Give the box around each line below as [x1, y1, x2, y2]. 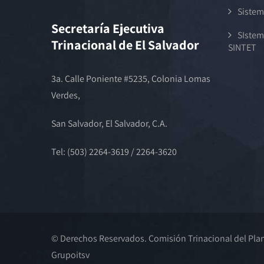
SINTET [228, 41, 256, 54]
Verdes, [51, 89, 80, 101]
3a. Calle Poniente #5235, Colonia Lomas [51, 72, 210, 85]
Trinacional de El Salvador [51, 37, 199, 53]
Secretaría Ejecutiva [51, 20, 164, 37]
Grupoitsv [51, 249, 90, 262]
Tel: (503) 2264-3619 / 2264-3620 [51, 146, 179, 158]
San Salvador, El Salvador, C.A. [51, 117, 167, 130]
